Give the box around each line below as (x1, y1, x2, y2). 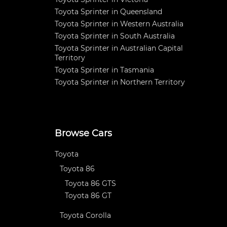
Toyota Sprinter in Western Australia (55, 19, 183, 28)
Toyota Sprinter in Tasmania (55, 65, 154, 74)
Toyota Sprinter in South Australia (55, 31, 175, 41)
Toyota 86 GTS (65, 179, 116, 188)
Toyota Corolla (60, 211, 111, 220)
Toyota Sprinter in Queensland (55, 7, 162, 16)
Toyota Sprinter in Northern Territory (55, 78, 185, 87)
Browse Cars (55, 128, 112, 139)
